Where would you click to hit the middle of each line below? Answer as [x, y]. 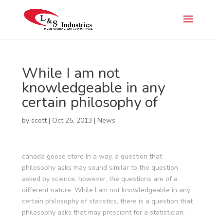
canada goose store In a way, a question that [92, 156]
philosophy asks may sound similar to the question [100, 168]
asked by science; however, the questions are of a [100, 179]
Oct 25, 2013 [72, 120]
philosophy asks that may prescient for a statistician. [103, 212]
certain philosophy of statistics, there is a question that [107, 201]
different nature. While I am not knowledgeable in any [106, 190]
